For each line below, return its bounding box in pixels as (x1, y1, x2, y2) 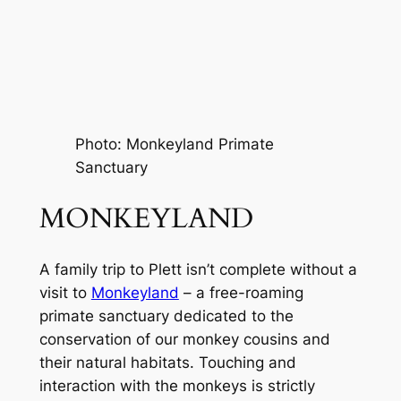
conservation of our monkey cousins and (38, 330, 330, 349)
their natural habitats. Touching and (38, 354, 296, 372)
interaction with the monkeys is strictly (38, 377, 315, 396)
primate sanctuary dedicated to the (38, 307, 294, 326)
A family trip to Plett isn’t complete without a (38, 260, 357, 279)
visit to (38, 284, 91, 303)
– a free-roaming (178, 284, 303, 303)
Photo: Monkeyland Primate (74, 135, 274, 154)
